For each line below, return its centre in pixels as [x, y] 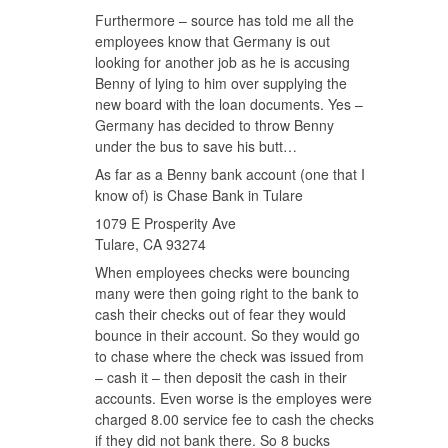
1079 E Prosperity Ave [165, 222]
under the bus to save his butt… [196, 145]
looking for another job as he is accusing [222, 61]
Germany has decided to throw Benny [214, 124]
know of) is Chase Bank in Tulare [199, 194]
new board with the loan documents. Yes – [229, 103]
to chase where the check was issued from [229, 355]
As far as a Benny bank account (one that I [230, 173]
